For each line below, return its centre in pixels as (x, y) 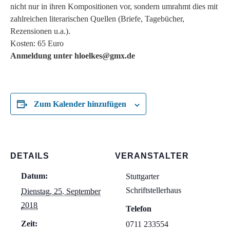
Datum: (34, 176)
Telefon (139, 209)
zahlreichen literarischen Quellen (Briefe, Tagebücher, (97, 19)
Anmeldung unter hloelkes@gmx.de (73, 56)
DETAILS (30, 156)
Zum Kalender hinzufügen (80, 104)
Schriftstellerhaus (154, 190)
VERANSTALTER (152, 156)
